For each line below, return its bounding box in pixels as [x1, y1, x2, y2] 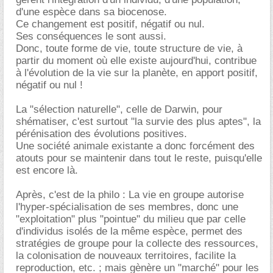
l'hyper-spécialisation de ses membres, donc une [16, 200, 238, 213]
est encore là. [16, 164, 78, 176]
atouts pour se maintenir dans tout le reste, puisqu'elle [16, 152, 262, 164]
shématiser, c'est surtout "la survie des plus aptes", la [16, 115, 261, 127]
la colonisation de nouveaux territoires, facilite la [16, 249, 236, 261]
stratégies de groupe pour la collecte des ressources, [16, 237, 258, 249]
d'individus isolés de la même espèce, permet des [16, 225, 243, 237]
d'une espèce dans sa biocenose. [16, 5, 167, 18]
